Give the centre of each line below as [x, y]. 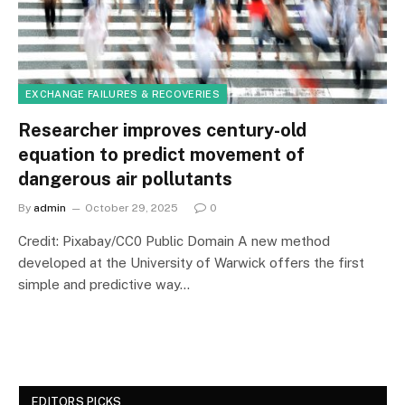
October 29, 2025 [132, 207]
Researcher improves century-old [162, 130]
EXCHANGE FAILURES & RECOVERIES [122, 94]
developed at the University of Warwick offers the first [191, 262]
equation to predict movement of [161, 154]
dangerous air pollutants [125, 179]
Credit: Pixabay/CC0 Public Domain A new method [174, 240]
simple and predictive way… [104, 284]
